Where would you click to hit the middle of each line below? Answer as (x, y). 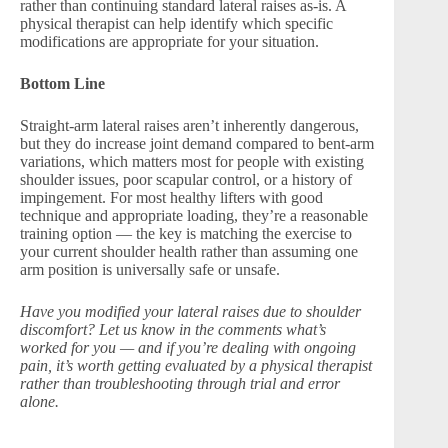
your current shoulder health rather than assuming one (189, 251)
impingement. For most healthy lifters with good (171, 197)
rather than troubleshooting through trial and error (180, 383)
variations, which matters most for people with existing (192, 161)
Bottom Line (62, 83)
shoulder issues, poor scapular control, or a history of (186, 179)
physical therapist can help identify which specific (176, 23)
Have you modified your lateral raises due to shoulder (190, 311)
